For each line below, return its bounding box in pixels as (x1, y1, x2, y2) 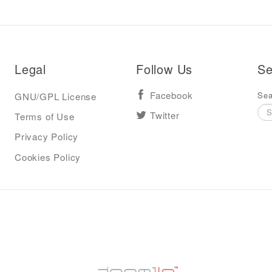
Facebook (150, 90, 193, 100)
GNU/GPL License (15, 89, 97, 103)
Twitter (150, 111, 180, 120)
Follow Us (136, 59, 193, 78)
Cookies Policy (15, 150, 81, 163)
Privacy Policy (15, 130, 79, 143)
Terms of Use (15, 110, 75, 123)
